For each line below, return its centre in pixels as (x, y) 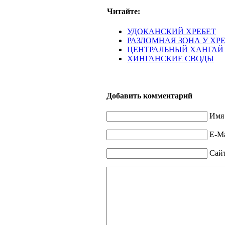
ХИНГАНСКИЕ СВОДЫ (171, 58)
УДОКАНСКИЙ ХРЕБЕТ (172, 31)
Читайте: (124, 11)
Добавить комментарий (149, 95)
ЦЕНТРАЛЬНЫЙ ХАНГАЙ (175, 49)
